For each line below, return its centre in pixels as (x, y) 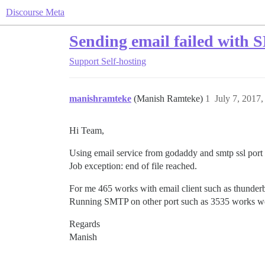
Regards (85, 224)
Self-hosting (124, 61)
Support (84, 61)
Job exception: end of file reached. (133, 166)
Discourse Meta (35, 12)
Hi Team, (87, 130)
